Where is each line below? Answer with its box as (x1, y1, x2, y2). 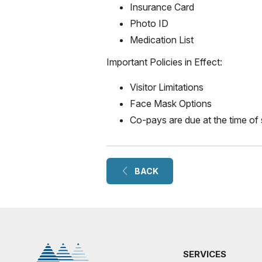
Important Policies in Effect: (106, 56, 222, 68)
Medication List (130, 34, 194, 46)
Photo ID (130, 18, 168, 29)
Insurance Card (130, 1, 194, 13)
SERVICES (183, 249, 226, 260)
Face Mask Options (130, 98, 212, 109)
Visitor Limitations (130, 81, 204, 93)
